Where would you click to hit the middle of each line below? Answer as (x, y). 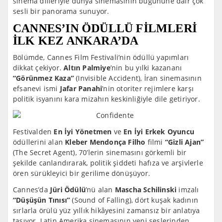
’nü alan (100, 189)
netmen (98, 131)
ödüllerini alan (39, 142)
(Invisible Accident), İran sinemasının (138, 78)
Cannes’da (30, 189)
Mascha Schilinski (146, 189)
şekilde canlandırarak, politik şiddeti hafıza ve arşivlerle (108, 163)
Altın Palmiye (87, 67)
